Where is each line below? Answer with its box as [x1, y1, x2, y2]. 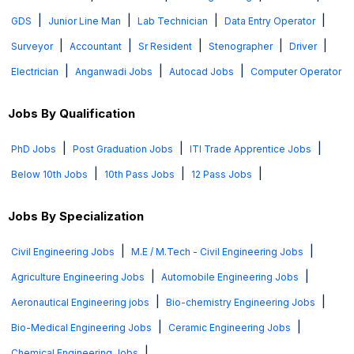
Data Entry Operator [224, 15, 315, 27]
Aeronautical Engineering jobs [11, 296, 149, 308]
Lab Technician [137, 15, 208, 27]
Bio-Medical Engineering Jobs [11, 322, 152, 333]
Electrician [11, 66, 58, 77]
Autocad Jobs [169, 66, 234, 77]
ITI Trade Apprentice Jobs [190, 143, 311, 155]
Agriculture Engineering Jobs [11, 271, 145, 283]
